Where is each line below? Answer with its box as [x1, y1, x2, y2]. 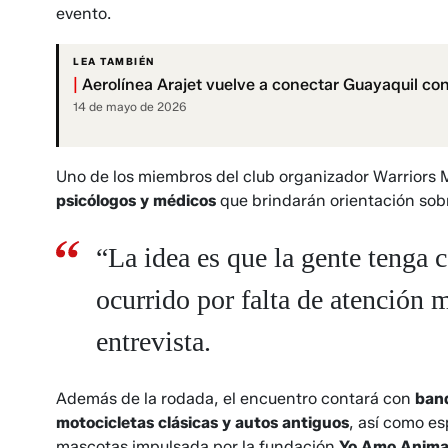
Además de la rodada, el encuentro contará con [56, 388, 411, 408]
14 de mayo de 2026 [73, 98, 187, 114]
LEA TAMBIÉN [73, 54, 155, 68]
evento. [56, 3, 111, 23]
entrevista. [96, 325, 211, 357]
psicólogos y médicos [56, 190, 220, 210]
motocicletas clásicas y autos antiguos [56, 412, 349, 432]
